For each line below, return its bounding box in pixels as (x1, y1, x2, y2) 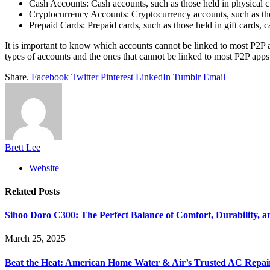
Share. (5, 71, 29, 82)
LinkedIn (136, 71, 171, 82)
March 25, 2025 (5, 233, 66, 244)
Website (29, 162, 59, 173)
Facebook (31, 71, 69, 82)
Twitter (71, 71, 98, 82)
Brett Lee (5, 142, 40, 152)
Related (5, 186, 39, 196)
